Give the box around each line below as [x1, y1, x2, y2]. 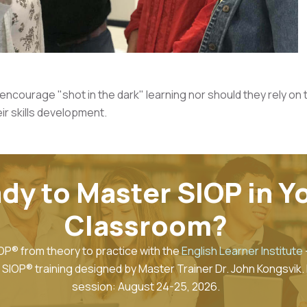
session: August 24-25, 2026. [71, 278, 220, 294]
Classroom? [64, 206, 228, 244]
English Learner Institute [182, 243, 304, 258]
